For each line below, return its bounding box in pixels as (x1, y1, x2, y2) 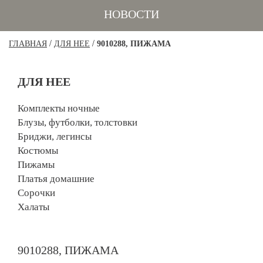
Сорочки (18, 187, 55, 199)
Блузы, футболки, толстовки (18, 117, 137, 129)
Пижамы (18, 159, 55, 171)
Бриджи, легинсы (18, 131, 92, 143)
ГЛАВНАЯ (9, 39, 47, 49)
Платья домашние (18, 173, 95, 185)
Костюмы (18, 145, 58, 157)
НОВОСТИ (104, 8, 159, 21)
